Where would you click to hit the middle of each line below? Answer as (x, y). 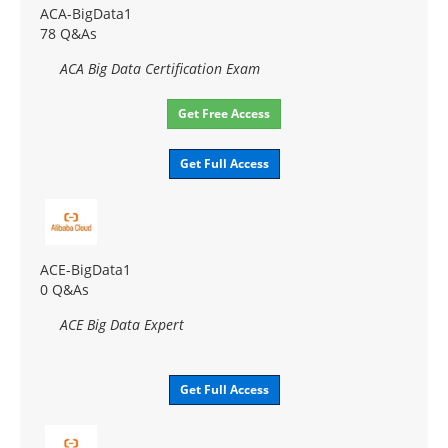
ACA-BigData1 (86, 13)
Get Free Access (224, 113)
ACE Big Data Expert (122, 324)
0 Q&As (64, 289)
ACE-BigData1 (85, 269)
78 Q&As (68, 33)
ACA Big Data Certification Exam (160, 68)
